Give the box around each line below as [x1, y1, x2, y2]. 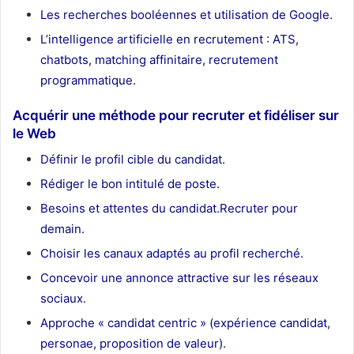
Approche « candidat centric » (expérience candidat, [40, 315, 330, 331]
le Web [13, 125, 56, 141]
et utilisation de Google [197, 6, 330, 22]
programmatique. [40, 72, 136, 88]
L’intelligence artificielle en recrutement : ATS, [40, 31, 299, 47]
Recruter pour [220, 201, 298, 217]
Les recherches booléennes [40, 6, 197, 22]
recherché [239, 246, 300, 262]
